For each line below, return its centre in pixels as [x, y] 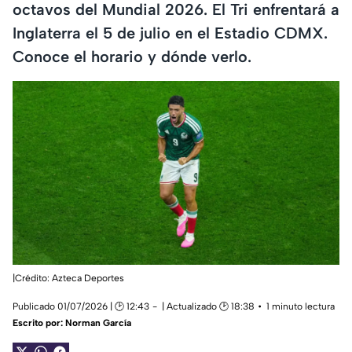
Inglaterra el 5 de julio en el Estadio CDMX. [170, 33]
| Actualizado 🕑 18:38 [208, 307]
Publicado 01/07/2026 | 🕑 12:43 [81, 307]
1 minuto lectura [301, 307]
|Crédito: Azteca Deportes [68, 279]
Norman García [98, 323]
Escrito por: [39, 323]
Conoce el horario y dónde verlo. [132, 56]
